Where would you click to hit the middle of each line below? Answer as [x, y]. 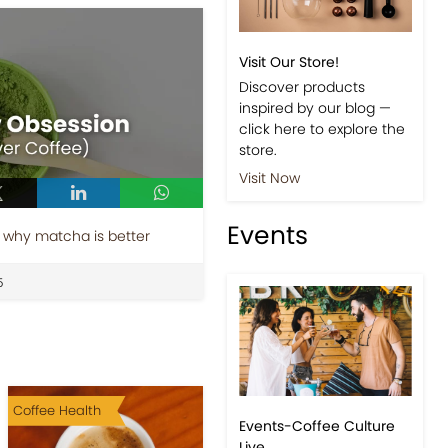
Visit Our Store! [288, 238]
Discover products [301, 263]
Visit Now [269, 354]
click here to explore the [321, 305]
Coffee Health [56, 410]
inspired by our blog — [314, 284]
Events [268, 412]
